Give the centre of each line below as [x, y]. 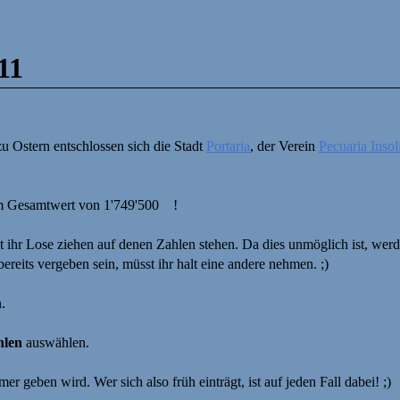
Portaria [228, 146]
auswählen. [56, 343]
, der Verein [284, 146]
